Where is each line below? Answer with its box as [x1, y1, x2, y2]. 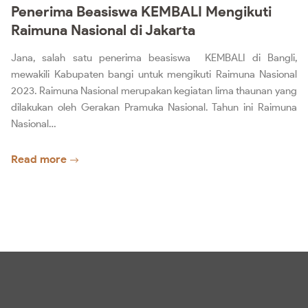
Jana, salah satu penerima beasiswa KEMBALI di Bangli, [11, 52, 297, 65]
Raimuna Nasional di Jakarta [11, 21, 195, 39]
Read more [11, 153, 67, 166]
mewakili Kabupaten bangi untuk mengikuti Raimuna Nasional [11, 68, 297, 81]
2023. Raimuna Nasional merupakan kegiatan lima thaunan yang [11, 85, 297, 98]
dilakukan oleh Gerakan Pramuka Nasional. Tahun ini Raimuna [11, 101, 297, 114]
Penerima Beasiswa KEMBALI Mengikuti [11, 3, 272, 21]
